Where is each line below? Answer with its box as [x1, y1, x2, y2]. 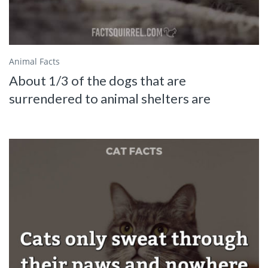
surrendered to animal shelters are [9, 90, 211, 107]
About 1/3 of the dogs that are [9, 72, 186, 89]
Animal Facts [9, 56, 60, 68]
